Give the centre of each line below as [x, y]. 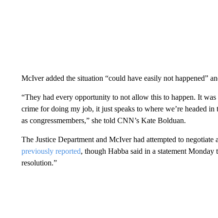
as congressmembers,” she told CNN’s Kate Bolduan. [103, 120]
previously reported [51, 151]
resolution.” [39, 163]
